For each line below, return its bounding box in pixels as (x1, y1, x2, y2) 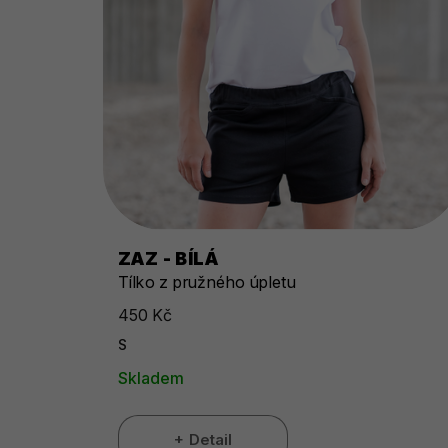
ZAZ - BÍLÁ (118, 248, 218, 270)
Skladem (118, 368, 184, 389)
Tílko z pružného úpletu (118, 272, 297, 293)
